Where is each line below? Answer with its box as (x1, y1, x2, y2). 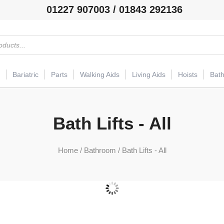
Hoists (178, 70, 197, 79)
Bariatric (12, 70, 38, 79)
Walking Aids (80, 70, 119, 79)
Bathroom (83, 145, 116, 154)
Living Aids (132, 70, 165, 79)
